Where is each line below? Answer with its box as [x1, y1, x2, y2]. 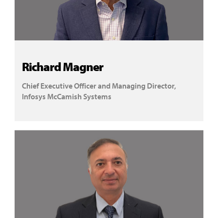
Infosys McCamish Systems [22, 91, 111, 101]
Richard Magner [22, 58, 103, 74]
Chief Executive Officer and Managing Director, [22, 80, 176, 91]
